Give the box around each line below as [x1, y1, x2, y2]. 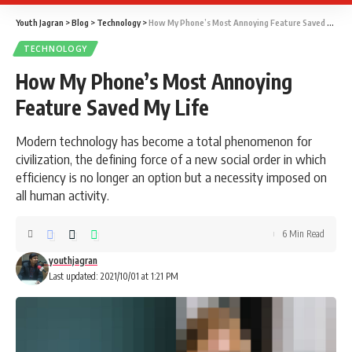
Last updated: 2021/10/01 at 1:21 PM [49, 270, 178, 282]
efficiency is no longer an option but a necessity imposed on [16, 168, 327, 185]
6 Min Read [282, 228, 324, 240]
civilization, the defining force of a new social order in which [16, 150, 326, 167]
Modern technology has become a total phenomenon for [16, 132, 312, 149]
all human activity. [16, 186, 109, 203]
